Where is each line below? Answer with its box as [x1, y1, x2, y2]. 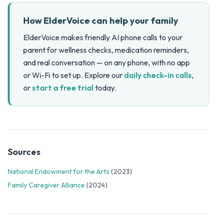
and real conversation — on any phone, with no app [23, 58, 190, 68]
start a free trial [32, 83, 93, 93]
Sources [8, 146, 41, 158]
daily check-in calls [124, 70, 192, 80]
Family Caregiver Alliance [8, 181, 85, 190]
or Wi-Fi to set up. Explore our [23, 70, 124, 80]
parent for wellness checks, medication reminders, [23, 45, 189, 55]
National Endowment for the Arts [8, 167, 109, 176]
